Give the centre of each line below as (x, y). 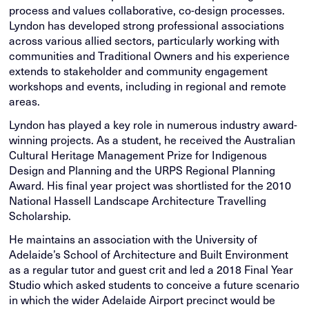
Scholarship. (40, 216)
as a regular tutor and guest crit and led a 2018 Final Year (151, 269)
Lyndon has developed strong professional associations (147, 25)
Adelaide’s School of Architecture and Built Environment (149, 254)
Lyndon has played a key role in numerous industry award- (153, 124)
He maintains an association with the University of (133, 239)
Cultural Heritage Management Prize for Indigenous (138, 155)
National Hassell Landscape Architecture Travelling (138, 200)
